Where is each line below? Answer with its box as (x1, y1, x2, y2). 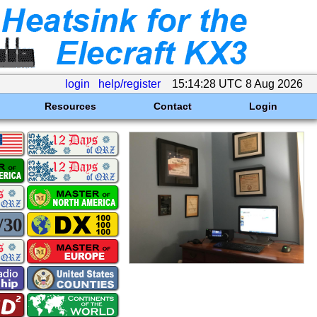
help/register (98, 78, 161, 90)
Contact (153, 100, 192, 112)
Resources (44, 100, 96, 112)
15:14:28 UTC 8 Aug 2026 (169, 78, 306, 90)
